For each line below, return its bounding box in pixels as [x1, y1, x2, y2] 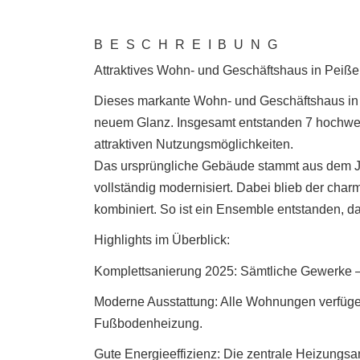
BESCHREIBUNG [94, 38, 284, 51]
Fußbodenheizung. [94, 316, 202, 330]
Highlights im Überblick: [94, 233, 230, 247]
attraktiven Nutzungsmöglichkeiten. [94, 137, 293, 152]
